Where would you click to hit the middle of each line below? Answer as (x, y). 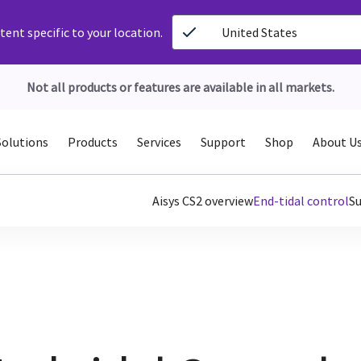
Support (223, 142)
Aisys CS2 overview (203, 201)
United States (260, 32)
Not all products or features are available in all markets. (180, 87)
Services (159, 142)
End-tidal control (301, 201)
